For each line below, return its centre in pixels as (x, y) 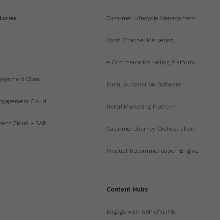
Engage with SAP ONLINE (141, 212)
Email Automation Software (144, 84)
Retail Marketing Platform (141, 107)
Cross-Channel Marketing (140, 40)
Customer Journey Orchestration (150, 129)
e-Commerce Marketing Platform (151, 62)
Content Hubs (127, 190)
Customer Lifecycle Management (151, 18)
